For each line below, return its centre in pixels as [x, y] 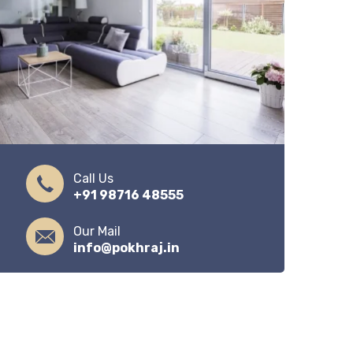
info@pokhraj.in [127, 248]
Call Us [94, 179]
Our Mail [97, 232]
